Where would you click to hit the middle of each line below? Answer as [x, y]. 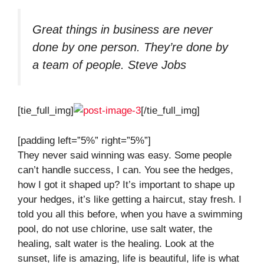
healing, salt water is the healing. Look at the [116, 243]
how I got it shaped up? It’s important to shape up [126, 184]
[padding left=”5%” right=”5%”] [84, 140]
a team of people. [80, 65]
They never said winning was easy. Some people [125, 155]
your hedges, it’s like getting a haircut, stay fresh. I [130, 199]
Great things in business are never [123, 29]
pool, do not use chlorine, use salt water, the [115, 229]
